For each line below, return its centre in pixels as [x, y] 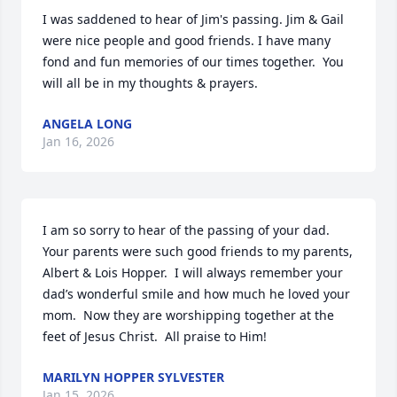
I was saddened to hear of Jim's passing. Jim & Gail [193, 19]
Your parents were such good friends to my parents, [198, 252]
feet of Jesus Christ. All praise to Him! [155, 337]
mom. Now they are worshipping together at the [188, 315]
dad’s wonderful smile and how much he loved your [196, 294]
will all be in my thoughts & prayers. [150, 83]
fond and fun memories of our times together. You [193, 62]
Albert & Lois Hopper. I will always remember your [193, 273]
